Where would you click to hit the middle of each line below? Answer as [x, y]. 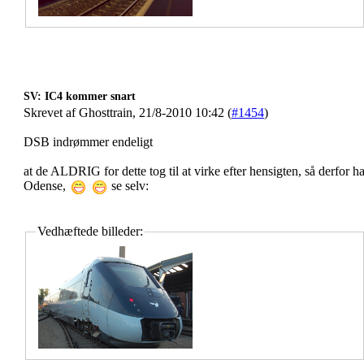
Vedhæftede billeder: [90, 232]
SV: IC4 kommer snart [80, 96]
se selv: [128, 186]
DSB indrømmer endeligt [88, 142]
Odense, [46, 186]
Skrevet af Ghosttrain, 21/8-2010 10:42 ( [128, 113]
